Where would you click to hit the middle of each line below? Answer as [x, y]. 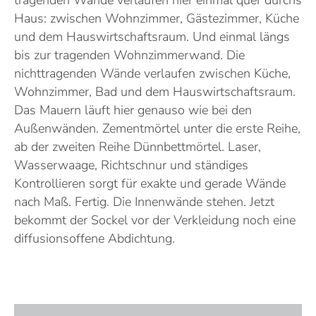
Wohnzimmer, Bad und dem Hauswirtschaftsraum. [155, 92]
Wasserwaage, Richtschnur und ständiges [131, 165]
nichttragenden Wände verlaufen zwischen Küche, [152, 74]
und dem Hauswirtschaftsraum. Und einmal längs [152, 37]
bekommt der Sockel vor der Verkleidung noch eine [155, 220]
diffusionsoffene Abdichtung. [95, 239]
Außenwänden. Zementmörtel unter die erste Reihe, [157, 129]
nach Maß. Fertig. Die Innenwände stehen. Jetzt [144, 202]
